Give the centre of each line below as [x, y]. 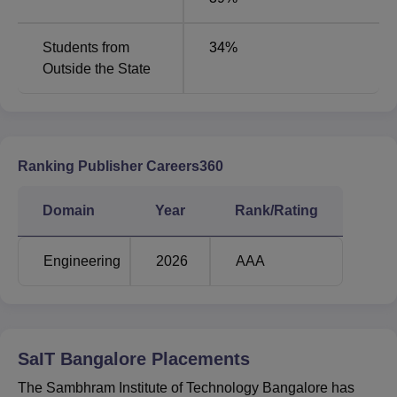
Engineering [82, 261]
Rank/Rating [276, 210]
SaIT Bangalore [82, 358]
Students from [86, 47]
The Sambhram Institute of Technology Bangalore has [186, 387]
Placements [198, 358]
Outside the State [97, 68]
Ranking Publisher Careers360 [121, 166]
